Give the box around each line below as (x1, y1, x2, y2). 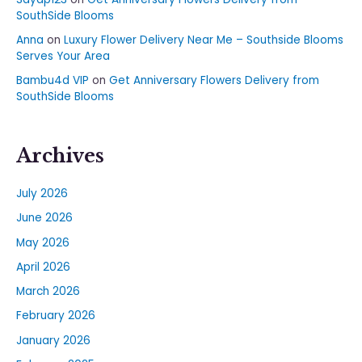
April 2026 (16, 259, 70, 275)
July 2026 (16, 186, 68, 202)
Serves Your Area (16, 48, 110, 64)
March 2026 (16, 284, 80, 300)
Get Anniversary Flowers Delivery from (109, 73, 319, 89)
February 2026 (16, 308, 95, 324)
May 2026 (16, 234, 69, 250)
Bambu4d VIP (16, 73, 89, 89)
